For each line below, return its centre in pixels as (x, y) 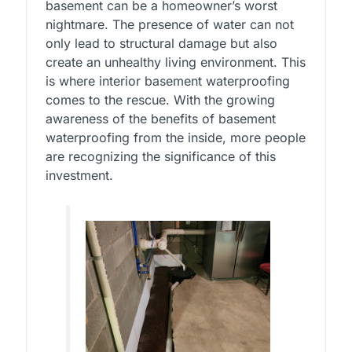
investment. (79, 175)
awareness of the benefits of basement (160, 118)
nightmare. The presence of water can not (169, 24)
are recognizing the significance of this (160, 156)
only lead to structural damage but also (161, 43)
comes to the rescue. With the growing (160, 99)
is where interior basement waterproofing (167, 81)
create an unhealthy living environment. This (175, 62)
